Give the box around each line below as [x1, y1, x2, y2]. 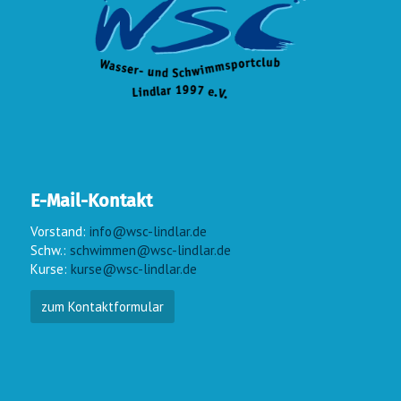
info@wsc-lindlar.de [89, 223, 207, 241]
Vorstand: [30, 223, 90, 241]
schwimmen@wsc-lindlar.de [69, 242, 231, 260]
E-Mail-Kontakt [30, 190, 152, 212]
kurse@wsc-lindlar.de [70, 260, 197, 278]
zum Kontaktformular [40, 297, 164, 315]
